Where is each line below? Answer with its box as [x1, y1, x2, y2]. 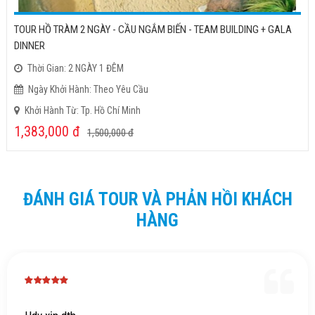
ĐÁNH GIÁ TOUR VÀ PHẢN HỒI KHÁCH [22, 189, 292, 210]
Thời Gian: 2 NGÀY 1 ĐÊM [27, 63, 124, 75]
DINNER [14, 39, 45, 53]
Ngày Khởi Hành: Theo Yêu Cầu [28, 84, 148, 96]
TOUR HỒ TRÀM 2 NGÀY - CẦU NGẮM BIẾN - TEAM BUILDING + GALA [14, 23, 292, 37]
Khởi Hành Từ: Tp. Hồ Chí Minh [25, 105, 141, 117]
